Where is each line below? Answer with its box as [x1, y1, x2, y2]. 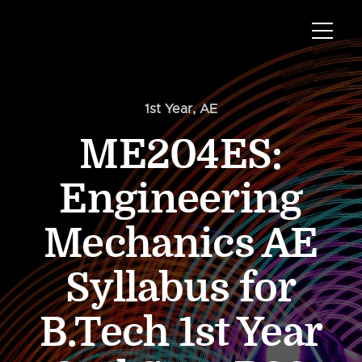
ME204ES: [79, 132, 283, 179]
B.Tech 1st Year [39, 309, 323, 356]
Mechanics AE [44, 221, 318, 267]
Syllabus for [65, 265, 297, 312]
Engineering [59, 176, 303, 223]
